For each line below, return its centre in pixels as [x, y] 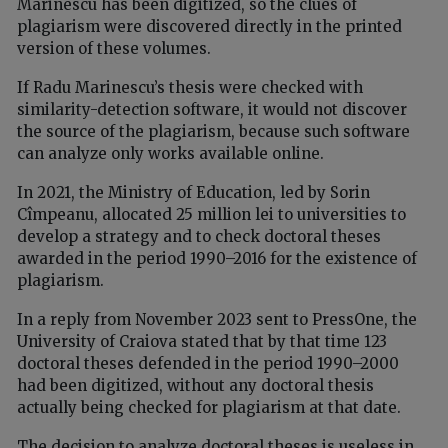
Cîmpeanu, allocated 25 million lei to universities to [211, 214]
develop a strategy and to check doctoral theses [199, 236]
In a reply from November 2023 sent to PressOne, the [217, 319]
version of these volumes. [114, 48]
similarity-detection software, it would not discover [212, 109]
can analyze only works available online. [170, 153]
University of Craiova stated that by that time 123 [202, 341]
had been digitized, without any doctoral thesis [195, 385]
